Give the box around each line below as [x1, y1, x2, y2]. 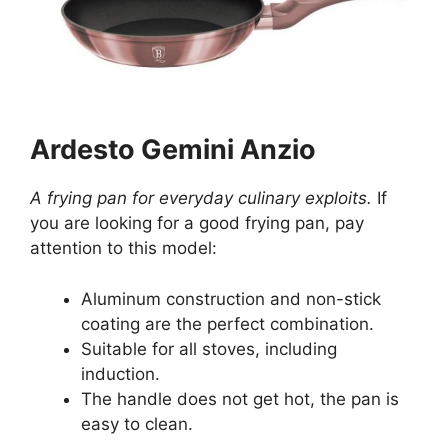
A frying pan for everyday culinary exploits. [30, 188, 372, 209]
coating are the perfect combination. [81, 313, 374, 334]
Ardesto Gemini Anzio [30, 133, 316, 167]
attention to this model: [30, 238, 217, 259]
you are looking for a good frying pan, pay [30, 213, 364, 234]
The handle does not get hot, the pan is [81, 388, 399, 409]
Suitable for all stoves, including [81, 338, 337, 359]
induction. [81, 363, 160, 384]
